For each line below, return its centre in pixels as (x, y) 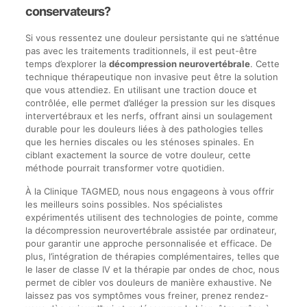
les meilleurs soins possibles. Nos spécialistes (124, 204)
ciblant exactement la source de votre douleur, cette (138, 155)
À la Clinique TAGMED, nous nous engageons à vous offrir (149, 191)
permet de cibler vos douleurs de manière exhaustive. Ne (148, 282)
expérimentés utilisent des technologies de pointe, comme (151, 217)
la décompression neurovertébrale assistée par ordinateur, (151, 230)
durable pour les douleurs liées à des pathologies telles (144, 128)
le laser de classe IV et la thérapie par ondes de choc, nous (152, 269)
